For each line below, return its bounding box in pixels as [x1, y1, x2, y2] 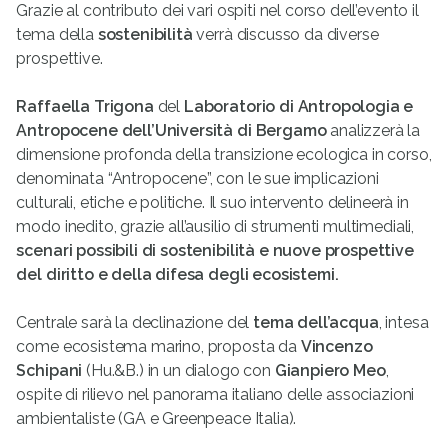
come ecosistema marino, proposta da [16, 337, 301, 357]
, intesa [378, 313, 429, 333]
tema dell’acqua [253, 313, 379, 333]
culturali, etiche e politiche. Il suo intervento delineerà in [16, 193, 409, 213]
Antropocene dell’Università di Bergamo [16, 121, 327, 141]
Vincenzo [300, 337, 373, 357]
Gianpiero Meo [274, 361, 386, 381]
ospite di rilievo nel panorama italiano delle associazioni [16, 385, 415, 405]
